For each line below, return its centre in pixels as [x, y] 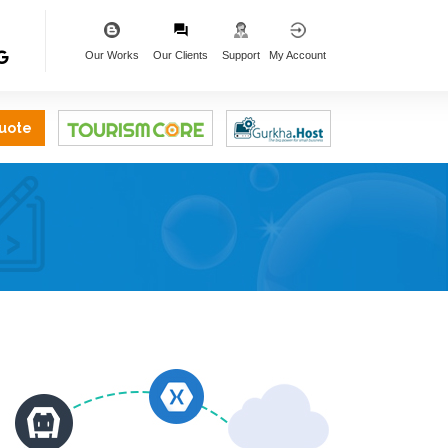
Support [241, 55]
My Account [297, 55]
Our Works [112, 55]
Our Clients [180, 55]
